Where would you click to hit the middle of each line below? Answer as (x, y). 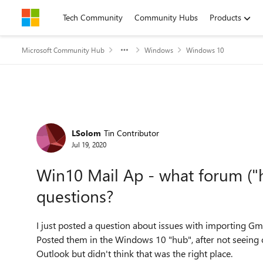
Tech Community (93, 17)
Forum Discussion (94, 119)
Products (225, 17)
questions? (75, 196)
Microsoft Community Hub (63, 50)
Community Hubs (166, 17)
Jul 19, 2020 (89, 144)
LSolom (86, 133)
